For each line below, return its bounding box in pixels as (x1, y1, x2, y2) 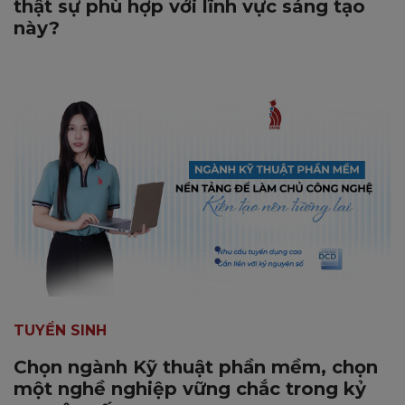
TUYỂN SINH (14, 322, 107, 340)
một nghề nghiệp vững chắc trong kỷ (14, 378, 366, 400)
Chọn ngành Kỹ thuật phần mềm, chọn (14, 356, 378, 379)
